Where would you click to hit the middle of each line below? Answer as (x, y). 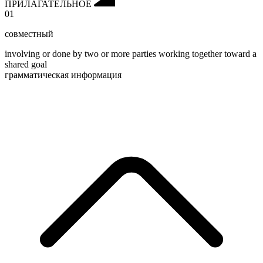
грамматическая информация (63, 75)
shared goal (26, 65)
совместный (29, 34)
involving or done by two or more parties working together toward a (131, 54)
